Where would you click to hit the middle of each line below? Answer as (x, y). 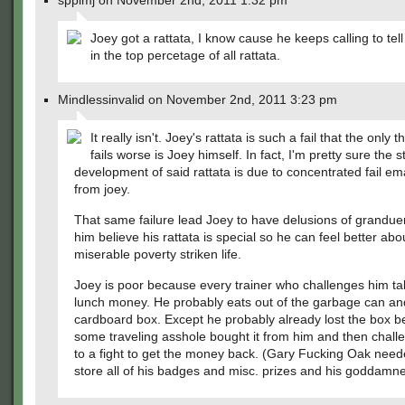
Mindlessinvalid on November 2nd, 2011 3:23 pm (198, 99)
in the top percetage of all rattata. (185, 55)
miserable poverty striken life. (158, 254)
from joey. (102, 189)
